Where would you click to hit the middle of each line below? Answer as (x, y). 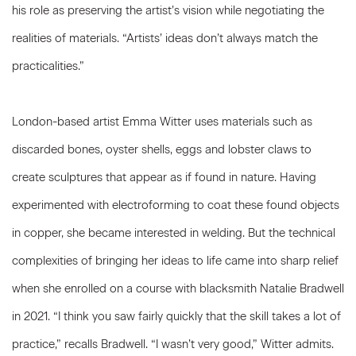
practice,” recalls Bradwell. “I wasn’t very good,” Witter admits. (173, 344)
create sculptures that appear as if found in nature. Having (164, 177)
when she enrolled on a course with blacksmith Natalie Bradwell (178, 288)
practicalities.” (48, 66)
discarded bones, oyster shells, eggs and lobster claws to (162, 149)
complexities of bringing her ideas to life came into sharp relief (175, 261)
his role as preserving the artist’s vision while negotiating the (168, 10)
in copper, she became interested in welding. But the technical (174, 233)
